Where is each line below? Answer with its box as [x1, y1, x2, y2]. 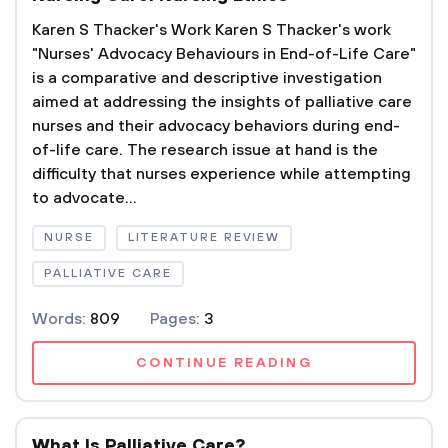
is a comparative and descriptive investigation [32, 68, 382, 88]
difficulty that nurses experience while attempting [32, 164, 411, 184]
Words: [32, 309, 90, 329]
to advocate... [32, 188, 137, 208]
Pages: [150, 309, 204, 329]
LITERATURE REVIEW [127, 230, 281, 245]
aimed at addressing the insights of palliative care [32, 92, 412, 112]
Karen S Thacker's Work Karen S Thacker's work [32, 20, 391, 40]
